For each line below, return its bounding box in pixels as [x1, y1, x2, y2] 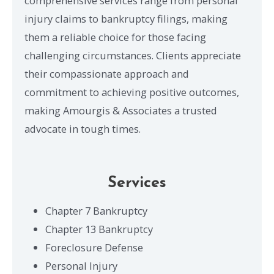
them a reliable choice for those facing [24, 30, 206, 45]
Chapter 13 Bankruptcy [45, 221, 154, 236]
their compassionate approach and [24, 67, 189, 81]
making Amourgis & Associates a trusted [24, 103, 217, 118]
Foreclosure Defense [45, 240, 144, 254]
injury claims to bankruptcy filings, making [24, 12, 228, 26]
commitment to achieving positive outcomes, [24, 85, 239, 100]
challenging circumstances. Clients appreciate [24, 48, 241, 63]
